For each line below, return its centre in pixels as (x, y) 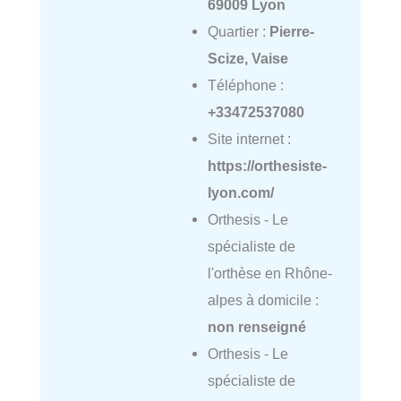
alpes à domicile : (263, 299)
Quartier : (238, 31)
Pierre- (291, 31)
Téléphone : (245, 85)
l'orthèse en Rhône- (269, 273)
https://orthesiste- (267, 165)
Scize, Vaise (247, 58)
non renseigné (256, 326)
